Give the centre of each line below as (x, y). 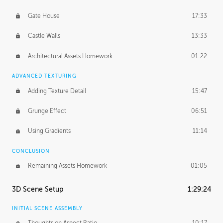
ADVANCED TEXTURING (44, 76)
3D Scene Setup (38, 189)
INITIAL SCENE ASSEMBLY (47, 208)
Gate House (44, 16)
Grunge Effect (47, 111)
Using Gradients (49, 131)
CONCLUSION (31, 151)
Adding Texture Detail (57, 91)
